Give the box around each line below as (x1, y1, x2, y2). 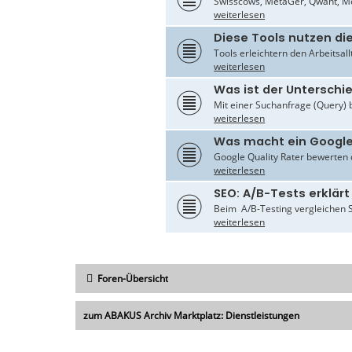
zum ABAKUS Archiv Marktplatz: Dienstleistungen (83, 308, 299, 322)
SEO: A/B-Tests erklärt (214, 185, 350, 201)
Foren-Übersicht (97, 271, 168, 285)
